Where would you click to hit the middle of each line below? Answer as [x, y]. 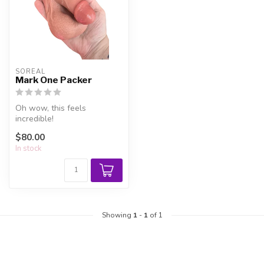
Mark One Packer [54, 80]
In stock [29, 149]
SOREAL [30, 72]
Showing [117, 215]
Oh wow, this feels [51, 108]
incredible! [34, 119]
